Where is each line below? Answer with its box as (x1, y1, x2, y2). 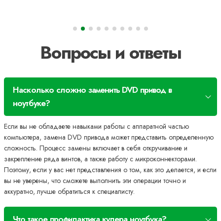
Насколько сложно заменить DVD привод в (13, 84, 172, 96)
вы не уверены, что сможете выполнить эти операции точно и (4, 176, 186, 186)
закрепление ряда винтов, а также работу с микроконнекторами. (4, 154, 197, 164)
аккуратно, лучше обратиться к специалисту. (4, 186, 135, 197)
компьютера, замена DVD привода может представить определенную (4, 132, 214, 143)
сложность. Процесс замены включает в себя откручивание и (4, 143, 187, 153)
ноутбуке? (13, 97, 50, 110)
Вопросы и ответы (40, 39, 181, 66)
